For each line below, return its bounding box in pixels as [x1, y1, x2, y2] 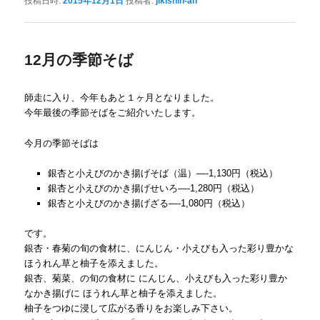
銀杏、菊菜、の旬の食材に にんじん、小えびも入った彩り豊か [24, 272, 288, 284]
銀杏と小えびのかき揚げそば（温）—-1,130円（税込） [47, 167, 278, 179]
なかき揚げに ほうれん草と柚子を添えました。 [24, 287, 223, 299]
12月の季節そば [24, 51, 134, 68]
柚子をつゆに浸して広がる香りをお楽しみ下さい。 [24, 302, 239, 314]
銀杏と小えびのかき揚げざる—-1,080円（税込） [47, 197, 250, 209]
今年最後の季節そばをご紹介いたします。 [24, 107, 201, 119]
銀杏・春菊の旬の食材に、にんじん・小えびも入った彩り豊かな [24, 242, 294, 254]
